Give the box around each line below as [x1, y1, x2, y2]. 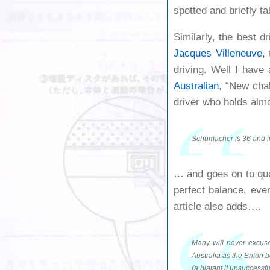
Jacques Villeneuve [174, 48, 262, 60]
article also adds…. [174, 201, 261, 213]
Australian [174, 80, 219, 92]
